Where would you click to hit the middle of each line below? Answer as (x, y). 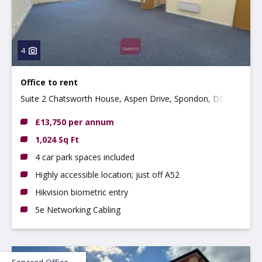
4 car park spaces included (85, 157)
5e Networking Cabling (78, 209)
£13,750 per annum (75, 122)
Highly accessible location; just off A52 (107, 174)
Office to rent (49, 82)
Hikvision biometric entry (82, 192)
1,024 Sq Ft (57, 139)
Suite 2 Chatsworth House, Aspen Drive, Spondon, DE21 (127, 98)
